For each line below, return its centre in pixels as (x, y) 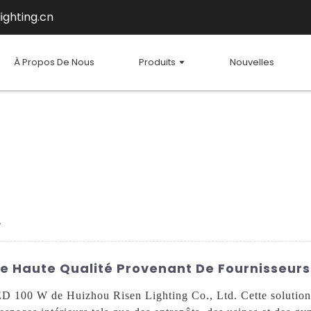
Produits (157, 62)
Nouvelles (252, 62)
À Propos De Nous (54, 62)
